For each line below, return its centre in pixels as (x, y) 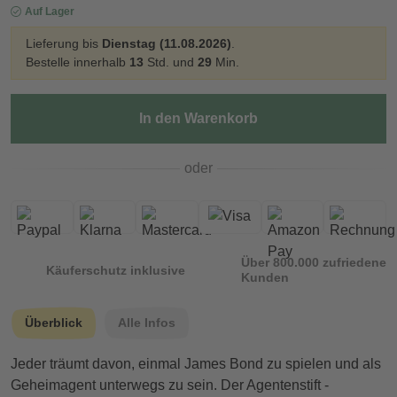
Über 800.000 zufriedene (314, 263)
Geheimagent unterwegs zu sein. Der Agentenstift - (170, 385)
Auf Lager (50, 12)
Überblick (54, 323)
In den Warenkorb (198, 119)
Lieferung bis (64, 44)
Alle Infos (147, 323)
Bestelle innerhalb (78, 62)
